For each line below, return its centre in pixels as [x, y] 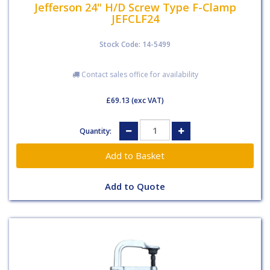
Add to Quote [135, 187]
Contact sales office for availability [139, 74]
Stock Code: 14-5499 [135, 44]
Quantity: [96, 131]
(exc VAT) [147, 100]
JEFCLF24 [135, 18]
